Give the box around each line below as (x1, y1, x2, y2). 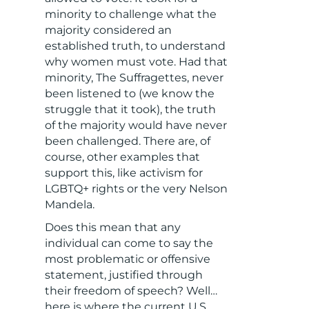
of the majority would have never (44, 119, 227, 132)
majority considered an (44, 23, 172, 37)
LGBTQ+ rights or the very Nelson (44, 182, 228, 196)
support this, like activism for (44, 166, 203, 180)
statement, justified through (44, 268, 203, 282)
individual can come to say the (44, 237, 213, 250)
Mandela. (44, 198, 94, 212)
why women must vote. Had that (44, 55, 228, 69)
